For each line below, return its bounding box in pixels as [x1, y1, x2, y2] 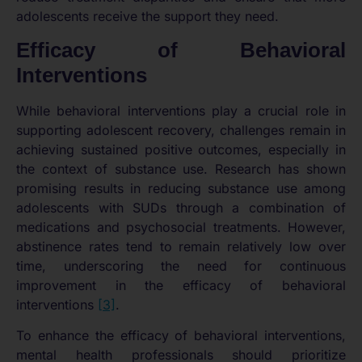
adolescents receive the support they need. [16, 8, 279, 25]
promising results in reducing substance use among [16, 179, 346, 196]
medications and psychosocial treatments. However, [16, 218, 346, 235]
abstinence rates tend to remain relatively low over [16, 238, 346, 255]
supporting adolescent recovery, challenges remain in [16, 121, 346, 138]
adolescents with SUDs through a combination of [16, 199, 346, 216]
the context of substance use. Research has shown [16, 160, 346, 177]
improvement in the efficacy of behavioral [16, 276, 346, 293]
